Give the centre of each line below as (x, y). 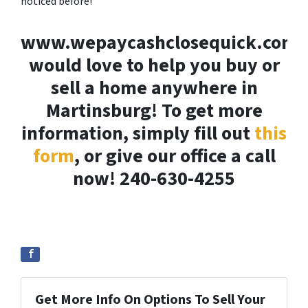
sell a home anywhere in (154, 88)
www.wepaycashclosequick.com (159, 42)
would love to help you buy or (154, 65)
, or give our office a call (175, 156)
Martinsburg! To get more (154, 110)
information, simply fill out (138, 133)
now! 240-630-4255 (154, 178)
